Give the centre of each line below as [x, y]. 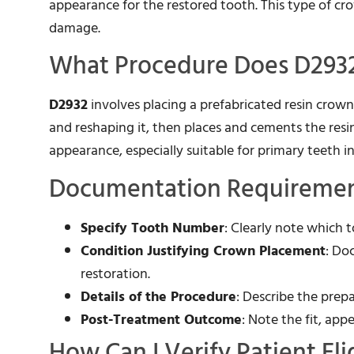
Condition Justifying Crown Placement [203, 250]
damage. [75, 28]
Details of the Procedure [158, 296]
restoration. [115, 273]
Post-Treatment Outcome [161, 319]
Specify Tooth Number [153, 228]
